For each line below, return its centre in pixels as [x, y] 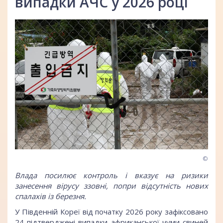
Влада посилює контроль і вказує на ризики [111, 175]
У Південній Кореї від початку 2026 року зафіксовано [111, 212]
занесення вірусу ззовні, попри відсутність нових [111, 185]
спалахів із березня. [51, 196]
